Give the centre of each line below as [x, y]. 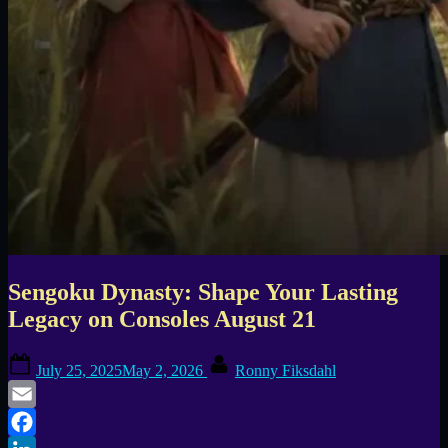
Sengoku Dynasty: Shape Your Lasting [203, 291]
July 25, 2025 [79, 371]
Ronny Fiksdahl [285, 371]
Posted [56, 360]
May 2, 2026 [162, 371]
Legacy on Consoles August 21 [162, 318]
